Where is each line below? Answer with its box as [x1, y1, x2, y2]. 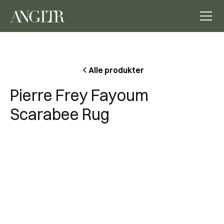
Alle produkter [88, 65, 144, 75]
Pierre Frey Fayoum [10, 85, 148, 105]
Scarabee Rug [10, 104, 109, 124]
